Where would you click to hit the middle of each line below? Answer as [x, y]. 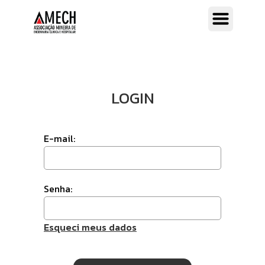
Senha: [58, 189]
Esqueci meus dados [90, 227]
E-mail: [59, 138]
